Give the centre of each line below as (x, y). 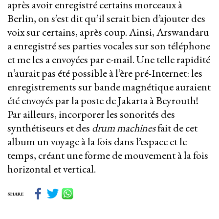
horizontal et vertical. (52, 169)
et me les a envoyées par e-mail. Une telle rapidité (109, 60)
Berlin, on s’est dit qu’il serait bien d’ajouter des (106, 19)
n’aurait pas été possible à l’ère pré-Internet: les (105, 73)
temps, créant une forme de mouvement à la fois (108, 155)
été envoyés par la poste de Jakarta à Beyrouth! (103, 101)
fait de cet (176, 128)
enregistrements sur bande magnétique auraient (109, 87)
